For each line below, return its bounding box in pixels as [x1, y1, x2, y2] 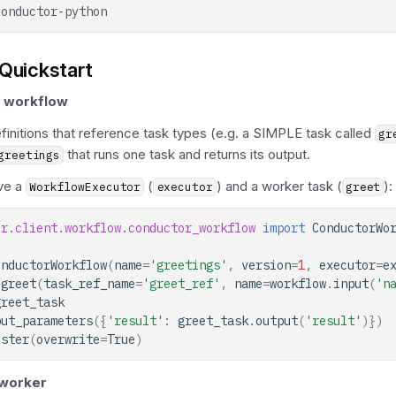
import [263, 220, 305, 236]
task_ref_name [43, 276, 135, 292]
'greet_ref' [142, 276, 220, 292]
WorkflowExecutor [29, 179, 141, 194]
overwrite [36, 331, 100, 347]
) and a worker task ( [216, 178, 342, 194]
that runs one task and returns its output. [64, 146, 311, 163]
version [241, 257, 291, 273]
